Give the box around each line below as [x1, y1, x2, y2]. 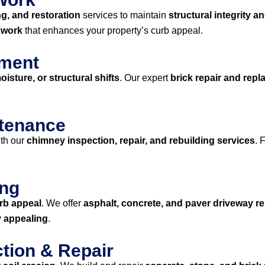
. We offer [41, 198, 83, 208]
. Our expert [119, 73, 170, 83]
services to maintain [80, 10, 169, 20]
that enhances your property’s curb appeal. [22, 25, 203, 35]
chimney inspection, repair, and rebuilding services [27, 135, 255, 146]
